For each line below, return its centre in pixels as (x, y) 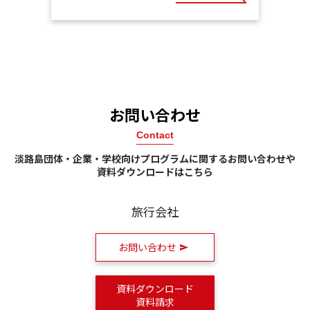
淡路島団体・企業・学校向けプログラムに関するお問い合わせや (155, 159)
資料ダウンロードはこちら (155, 172)
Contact (155, 135)
